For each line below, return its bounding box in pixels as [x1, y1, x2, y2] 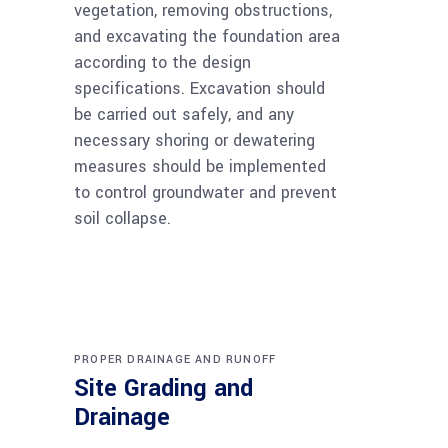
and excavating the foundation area [74, 25, 340, 49]
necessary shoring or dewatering [74, 129, 315, 153]
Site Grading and [74, 372, 253, 406]
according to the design [74, 51, 251, 75]
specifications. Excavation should [74, 77, 325, 101]
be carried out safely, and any [74, 103, 294, 127]
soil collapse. [74, 207, 171, 231]
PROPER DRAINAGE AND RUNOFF [74, 352, 277, 368]
